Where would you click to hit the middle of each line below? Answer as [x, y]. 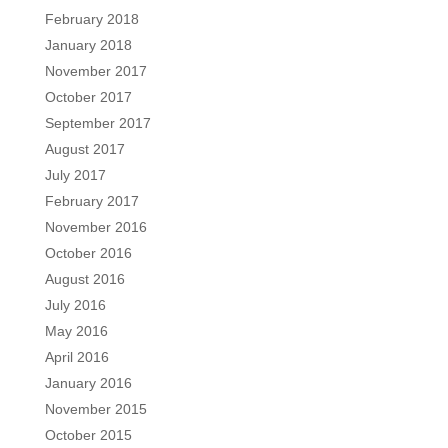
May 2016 [76, 330]
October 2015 [88, 434]
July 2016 [75, 304]
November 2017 [95, 70]
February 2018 [91, 18]
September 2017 [97, 122]
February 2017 [91, 200]
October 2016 [88, 252]
